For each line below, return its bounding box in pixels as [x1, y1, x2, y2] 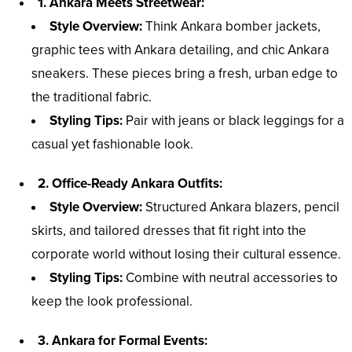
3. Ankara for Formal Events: [38, 332, 207, 350]
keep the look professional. [31, 293, 192, 310]
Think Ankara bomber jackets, [142, 18, 321, 35]
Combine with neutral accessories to [123, 269, 338, 287]
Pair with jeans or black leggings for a [123, 112, 344, 130]
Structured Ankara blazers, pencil [142, 199, 339, 216]
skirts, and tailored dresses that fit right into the [31, 222, 306, 240]
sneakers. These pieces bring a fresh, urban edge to [31, 65, 338, 82]
